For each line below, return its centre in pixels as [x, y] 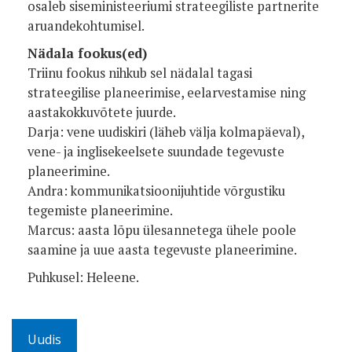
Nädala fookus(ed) [87, 53]
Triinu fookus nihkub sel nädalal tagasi [140, 73]
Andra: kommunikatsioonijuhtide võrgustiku [156, 191]
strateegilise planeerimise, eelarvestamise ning [167, 92]
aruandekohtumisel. [86, 26]
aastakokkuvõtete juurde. [102, 112]
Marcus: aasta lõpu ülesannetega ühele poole [162, 230]
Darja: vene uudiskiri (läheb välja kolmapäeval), [166, 132]
